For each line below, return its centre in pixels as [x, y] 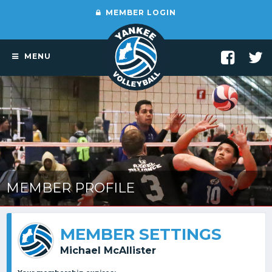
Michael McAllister [108, 250]
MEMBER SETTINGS [141, 234]
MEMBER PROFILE [70, 188]
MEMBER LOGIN [140, 12]
